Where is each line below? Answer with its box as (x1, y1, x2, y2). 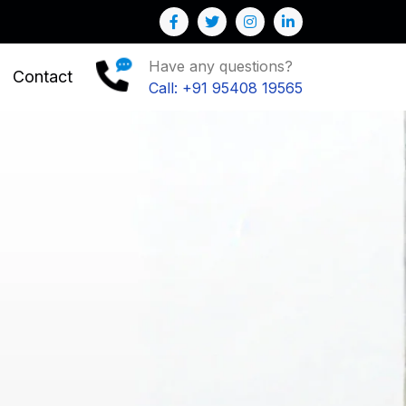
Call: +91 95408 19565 (149, 79, 303, 97)
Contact (12, 66, 72, 86)
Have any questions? (149, 57, 293, 75)
